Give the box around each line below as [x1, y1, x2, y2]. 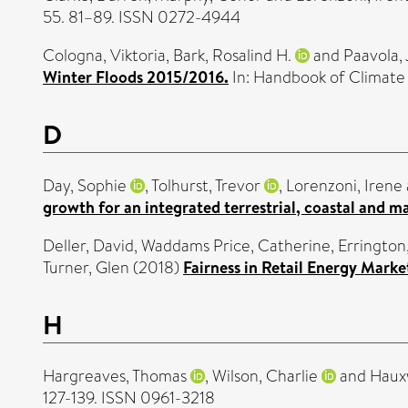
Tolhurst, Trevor [151, 173, 260, 198]
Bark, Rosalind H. [173, 43, 291, 67]
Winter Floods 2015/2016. [43, 65, 229, 88]
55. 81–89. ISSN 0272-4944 [43, 5, 240, 29]
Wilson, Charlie [212, 363, 318, 388]
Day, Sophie [43, 173, 127, 198]
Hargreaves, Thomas [43, 363, 187, 388]
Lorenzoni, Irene [286, 173, 403, 198]
